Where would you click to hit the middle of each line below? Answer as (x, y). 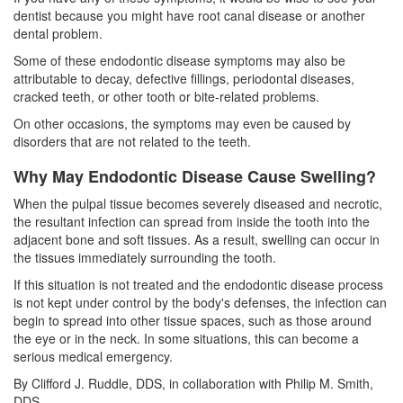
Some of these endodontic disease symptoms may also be (179, 60)
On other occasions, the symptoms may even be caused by (182, 123)
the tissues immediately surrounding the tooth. (145, 257)
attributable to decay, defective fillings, (123, 78)
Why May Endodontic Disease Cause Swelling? (195, 176)
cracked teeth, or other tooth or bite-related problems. (166, 96)
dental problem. (58, 33)
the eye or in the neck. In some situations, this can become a (186, 338)
